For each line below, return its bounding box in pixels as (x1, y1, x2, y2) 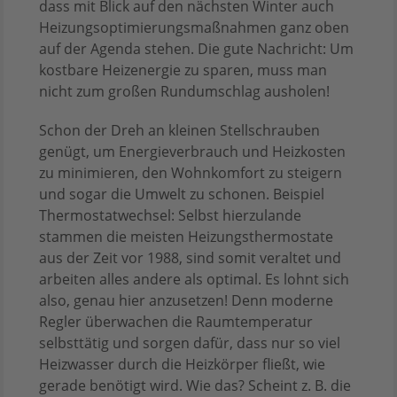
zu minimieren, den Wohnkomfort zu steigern (39, 163, 342, 183)
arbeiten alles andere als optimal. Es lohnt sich (39, 269, 349, 290)
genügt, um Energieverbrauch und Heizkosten (39, 142, 346, 162)
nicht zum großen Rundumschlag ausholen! (39, 82, 330, 102)
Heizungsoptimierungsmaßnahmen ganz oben (39, 18, 349, 38)
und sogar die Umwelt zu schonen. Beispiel (39, 184, 324, 205)
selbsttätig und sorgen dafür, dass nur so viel (39, 333, 340, 354)
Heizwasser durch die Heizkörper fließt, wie (39, 354, 325, 375)
